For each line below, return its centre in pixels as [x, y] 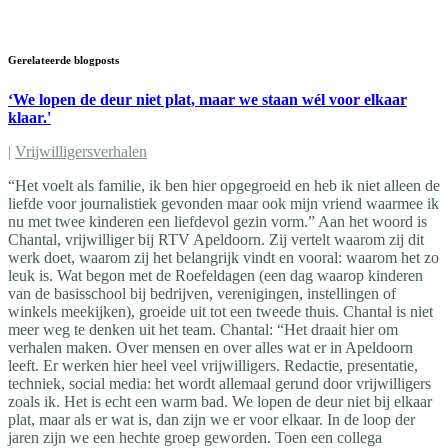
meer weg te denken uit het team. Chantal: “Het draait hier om [203, 329]
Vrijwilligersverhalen [81, 151]
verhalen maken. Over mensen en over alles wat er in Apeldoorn [210, 347]
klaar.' [29, 117]
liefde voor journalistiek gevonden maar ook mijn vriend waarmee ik [223, 203]
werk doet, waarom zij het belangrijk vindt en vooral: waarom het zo [223, 257]
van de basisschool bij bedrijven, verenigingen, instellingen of [202, 293]
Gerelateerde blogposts [63, 59]
